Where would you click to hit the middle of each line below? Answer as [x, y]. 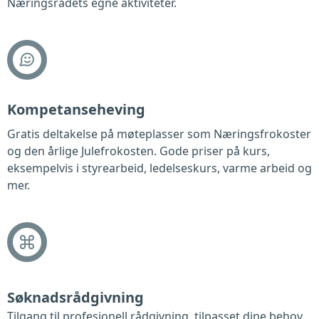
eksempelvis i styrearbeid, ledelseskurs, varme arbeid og [159, 168]
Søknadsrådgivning [75, 297]
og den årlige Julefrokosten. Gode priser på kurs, [138, 151]
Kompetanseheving [76, 109]
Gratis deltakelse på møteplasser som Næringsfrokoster [159, 134]
